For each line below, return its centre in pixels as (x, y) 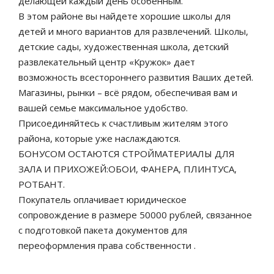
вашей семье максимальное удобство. (103, 108)
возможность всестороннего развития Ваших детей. (136, 77)
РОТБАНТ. (42, 184)
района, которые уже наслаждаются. (99, 138)
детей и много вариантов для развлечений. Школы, (133, 31)
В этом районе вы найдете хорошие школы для (124, 16)
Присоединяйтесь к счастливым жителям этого (123, 123)
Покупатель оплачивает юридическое (102, 199)
